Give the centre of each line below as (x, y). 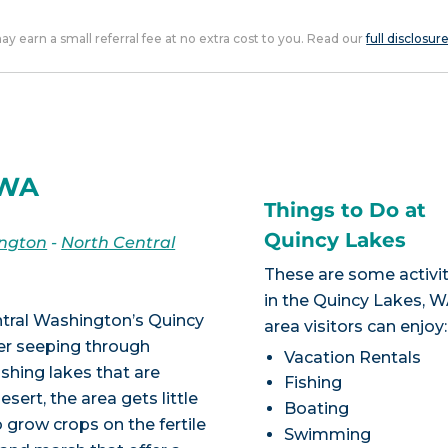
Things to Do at (345, 209)
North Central (118, 242)
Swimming (328, 435)
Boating (317, 409)
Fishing (313, 383)
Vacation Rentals (353, 357)
